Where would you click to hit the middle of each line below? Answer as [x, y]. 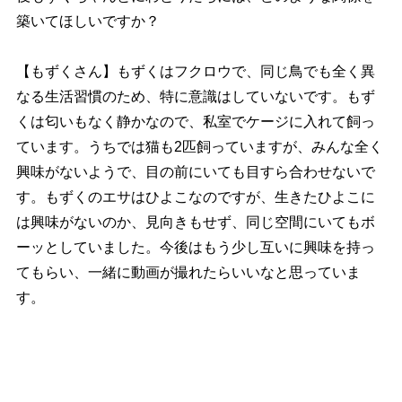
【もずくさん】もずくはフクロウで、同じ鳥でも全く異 [195, 71]
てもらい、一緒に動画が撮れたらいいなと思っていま [188, 272]
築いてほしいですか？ [87, 21]
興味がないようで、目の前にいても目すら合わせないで [195, 171]
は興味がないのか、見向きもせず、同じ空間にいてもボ [195, 222]
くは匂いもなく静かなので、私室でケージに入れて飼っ [195, 121]
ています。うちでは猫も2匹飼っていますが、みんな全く [199, 146]
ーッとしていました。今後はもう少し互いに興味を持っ [195, 247]
